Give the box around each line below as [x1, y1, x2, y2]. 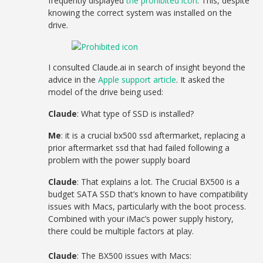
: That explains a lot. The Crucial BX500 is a [77, 176, 240, 187]
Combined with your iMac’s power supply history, [48, 213, 234, 224]
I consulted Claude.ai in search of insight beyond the [48, 61, 246, 73]
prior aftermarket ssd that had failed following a [48, 141, 230, 153]
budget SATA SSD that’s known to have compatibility [48, 188, 248, 200]
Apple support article [98, 73, 177, 85]
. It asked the [176, 73, 225, 85]
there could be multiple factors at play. [48, 225, 194, 237]
